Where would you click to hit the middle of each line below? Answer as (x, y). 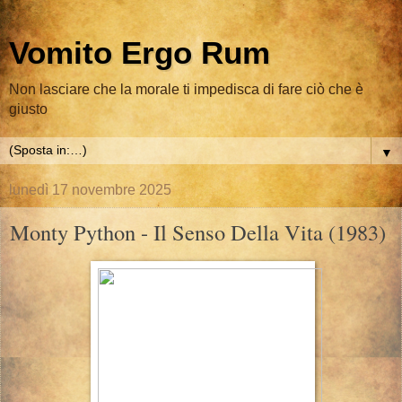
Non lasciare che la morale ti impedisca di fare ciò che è (186, 89)
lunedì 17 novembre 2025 (90, 190)
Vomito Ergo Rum (140, 53)
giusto (28, 109)
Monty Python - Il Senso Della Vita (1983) (198, 232)
